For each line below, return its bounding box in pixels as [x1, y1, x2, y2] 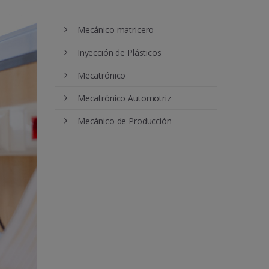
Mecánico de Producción [77, 115, 172, 127]
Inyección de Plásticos [77, 47, 162, 59]
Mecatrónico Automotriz [77, 92, 171, 104]
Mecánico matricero [77, 24, 154, 36]
